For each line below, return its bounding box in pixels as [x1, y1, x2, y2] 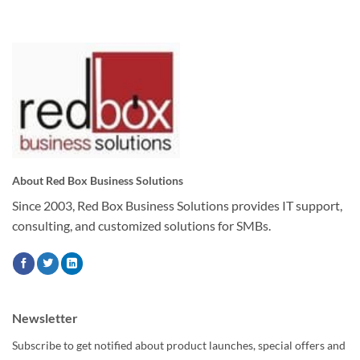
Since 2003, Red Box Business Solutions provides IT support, [12, 197, 342, 213]
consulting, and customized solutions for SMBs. [12, 217, 271, 233]
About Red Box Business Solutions [12, 173, 183, 187]
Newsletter [12, 309, 78, 325]
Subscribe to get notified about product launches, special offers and [12, 337, 346, 352]
